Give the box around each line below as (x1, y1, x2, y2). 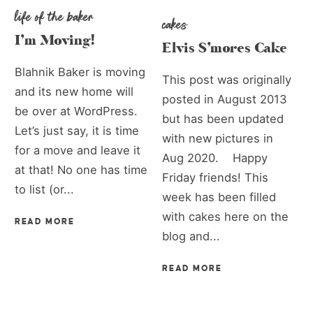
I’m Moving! (15, 30, 96, 50)
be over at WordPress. (15, 103, 138, 118)
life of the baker (15, 6, 94, 27)
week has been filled (162, 190, 277, 205)
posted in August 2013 (162, 92, 288, 107)
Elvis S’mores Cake (162, 38, 287, 59)
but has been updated (162, 112, 284, 126)
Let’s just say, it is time (15, 123, 140, 138)
